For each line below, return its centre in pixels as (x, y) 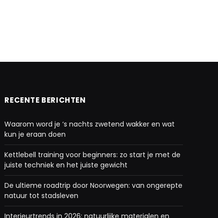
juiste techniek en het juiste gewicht (66, 165)
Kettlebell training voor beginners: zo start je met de (93, 155)
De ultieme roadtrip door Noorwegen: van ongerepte (94, 186)
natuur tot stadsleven (42, 196)
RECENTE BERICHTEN (45, 100)
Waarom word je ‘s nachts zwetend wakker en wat (90, 124)
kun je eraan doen (35, 135)
